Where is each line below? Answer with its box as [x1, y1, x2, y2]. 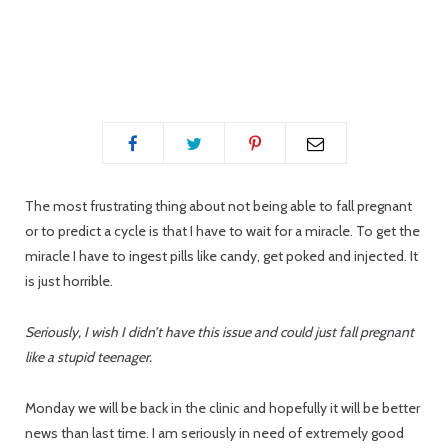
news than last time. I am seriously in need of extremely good [25, 424, 404, 443]
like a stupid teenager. [25, 348, 152, 367]
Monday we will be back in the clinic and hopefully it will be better [25, 399, 420, 418]
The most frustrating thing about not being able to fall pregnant [25, 197, 412, 216]
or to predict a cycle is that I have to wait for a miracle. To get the [25, 222, 420, 241]
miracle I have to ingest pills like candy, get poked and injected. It [25, 247, 418, 266]
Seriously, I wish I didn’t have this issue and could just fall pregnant [25, 323, 414, 342]
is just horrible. [25, 272, 113, 291]
